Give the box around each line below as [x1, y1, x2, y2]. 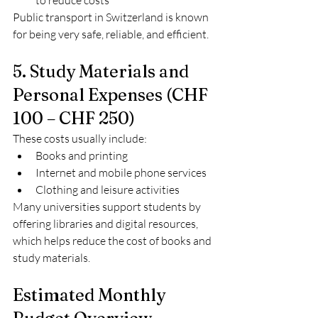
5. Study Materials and [13, 61, 192, 82]
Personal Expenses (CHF [13, 84, 212, 105]
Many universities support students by [13, 199, 203, 214]
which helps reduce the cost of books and [13, 234, 214, 248]
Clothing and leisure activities [35, 182, 180, 197]
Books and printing [35, 148, 128, 163]
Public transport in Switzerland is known [13, 10, 211, 24]
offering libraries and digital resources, [13, 216, 200, 231]
